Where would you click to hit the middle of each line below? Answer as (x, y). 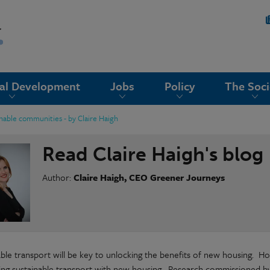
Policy (180, 86)
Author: (58, 177)
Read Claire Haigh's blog (153, 154)
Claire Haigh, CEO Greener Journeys (149, 177)
